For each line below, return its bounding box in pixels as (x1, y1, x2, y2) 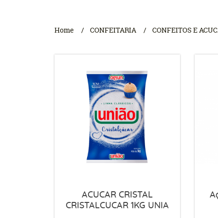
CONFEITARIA (90, 25, 136, 35)
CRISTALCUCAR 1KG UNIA (65, 201, 169, 210)
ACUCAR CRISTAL (81, 190, 153, 200)
